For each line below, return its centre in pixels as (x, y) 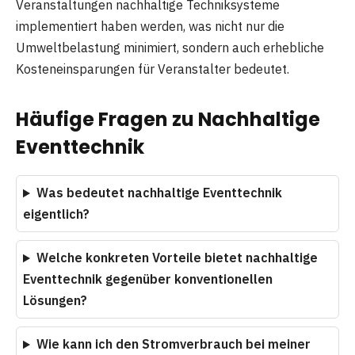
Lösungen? (55, 301)
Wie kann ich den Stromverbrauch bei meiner (173, 344)
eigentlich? (56, 214)
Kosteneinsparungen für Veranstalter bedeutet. (153, 69)
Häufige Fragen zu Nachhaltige (168, 120)
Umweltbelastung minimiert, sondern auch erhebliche (170, 48)
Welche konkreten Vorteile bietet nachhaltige (177, 258)
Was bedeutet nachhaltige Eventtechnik (159, 193)
